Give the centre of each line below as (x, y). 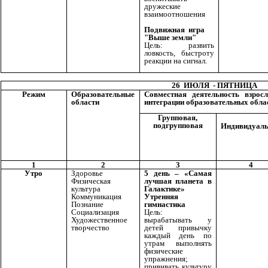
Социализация (95, 212)
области (85, 102)
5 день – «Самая (178, 173)
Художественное (99, 220)
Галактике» (165, 189)
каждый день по (178, 236)
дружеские (162, 6)
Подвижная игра (174, 30)
